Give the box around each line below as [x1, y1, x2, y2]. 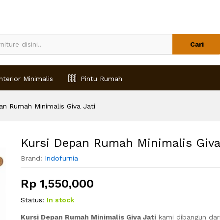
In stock [46, 195, 74, 204]
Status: [20, 195, 44, 204]
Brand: [20, 154, 45, 162]
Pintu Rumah [81, 74, 122, 82]
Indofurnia [44, 154, 78, 162]
